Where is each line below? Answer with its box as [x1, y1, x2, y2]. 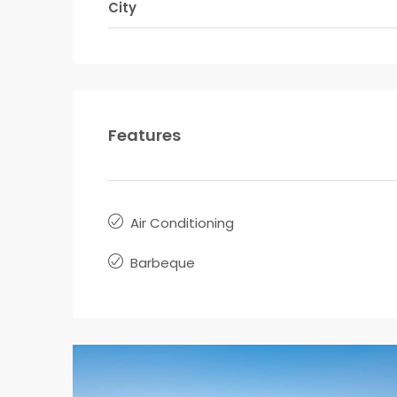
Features [108, 124, 181, 146]
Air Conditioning [130, 214, 234, 232]
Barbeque [130, 253, 195, 272]
